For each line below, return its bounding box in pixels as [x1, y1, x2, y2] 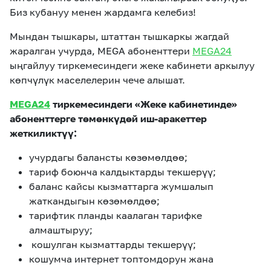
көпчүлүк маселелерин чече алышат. [10, 74, 185, 86]
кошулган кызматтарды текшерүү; [29, 238, 196, 250]
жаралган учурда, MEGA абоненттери [10, 45, 192, 57]
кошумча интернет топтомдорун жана [29, 253, 214, 265]
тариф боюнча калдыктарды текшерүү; [29, 166, 216, 178]
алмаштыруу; [29, 224, 93, 236]
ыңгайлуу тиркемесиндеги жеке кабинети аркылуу [10, 59, 255, 71]
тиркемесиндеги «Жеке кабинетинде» [50, 98, 237, 110]
